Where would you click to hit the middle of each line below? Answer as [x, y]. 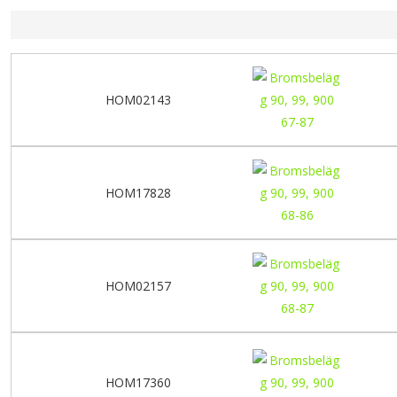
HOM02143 [138, 99]
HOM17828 [138, 192]
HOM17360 [138, 382]
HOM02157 [138, 285]
